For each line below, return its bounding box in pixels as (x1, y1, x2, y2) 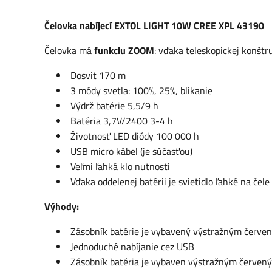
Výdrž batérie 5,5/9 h (70, 98, 158, 114)
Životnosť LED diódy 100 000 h (70, 129, 199, 144)
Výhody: (44, 199, 79, 214)
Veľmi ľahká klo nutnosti (70, 159, 170, 174)
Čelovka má (44, 43, 94, 58)
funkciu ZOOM (94, 43, 154, 58)
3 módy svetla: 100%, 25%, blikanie (70, 83, 212, 98)
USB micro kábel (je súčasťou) (70, 144, 192, 159)
